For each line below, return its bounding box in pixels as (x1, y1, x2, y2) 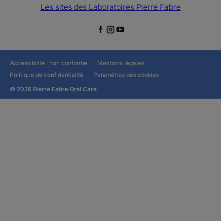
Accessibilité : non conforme (10, 59, 87, 67)
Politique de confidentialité (10, 71, 83, 79)
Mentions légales (97, 59, 144, 67)
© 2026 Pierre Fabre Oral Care (10, 85, 97, 93)
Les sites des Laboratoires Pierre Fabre (40, 2, 181, 12)
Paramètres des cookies (93, 71, 159, 79)
